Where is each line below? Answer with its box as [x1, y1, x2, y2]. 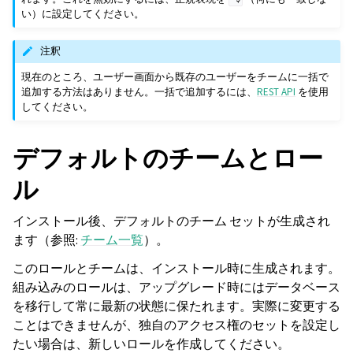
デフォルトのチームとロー [13, 141, 323, 175]
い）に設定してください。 [21, 7, 145, 21]
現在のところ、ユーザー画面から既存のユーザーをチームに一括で [21, 69, 329, 84]
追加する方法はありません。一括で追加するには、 [21, 84, 258, 98]
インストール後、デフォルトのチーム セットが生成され [13, 212, 330, 229]
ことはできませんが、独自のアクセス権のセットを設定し [13, 316, 340, 333]
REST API [257, 84, 296, 98]
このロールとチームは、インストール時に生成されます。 [13, 259, 340, 277]
